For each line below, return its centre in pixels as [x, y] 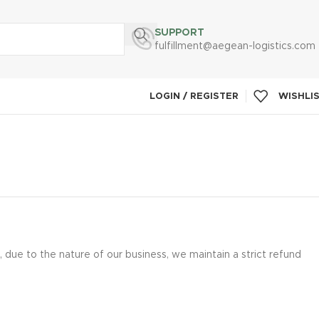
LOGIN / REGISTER [194, 96]
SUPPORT [179, 32]
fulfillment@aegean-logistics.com [235, 46]
